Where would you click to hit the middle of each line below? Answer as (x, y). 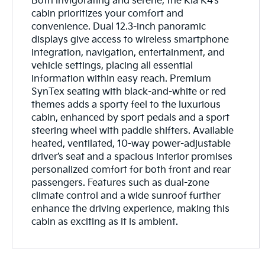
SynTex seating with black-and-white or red (129, 92)
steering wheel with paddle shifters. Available (133, 131)
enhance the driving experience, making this (131, 209)
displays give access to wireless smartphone (130, 40)
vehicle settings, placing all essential (112, 66)
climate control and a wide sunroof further (126, 196)
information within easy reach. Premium (122, 79)
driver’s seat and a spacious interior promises (132, 157)
